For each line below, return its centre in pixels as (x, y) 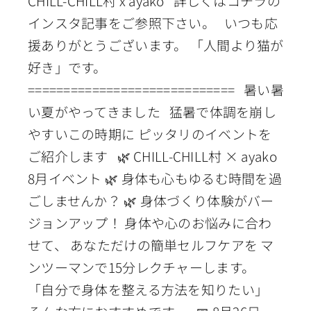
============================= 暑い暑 (155, 90)
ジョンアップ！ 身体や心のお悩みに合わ (150, 223)
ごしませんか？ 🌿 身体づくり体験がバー (151, 201)
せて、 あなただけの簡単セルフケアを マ (151, 245)
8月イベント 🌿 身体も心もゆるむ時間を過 (154, 178)
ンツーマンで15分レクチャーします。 (141, 267)
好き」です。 (70, 67)
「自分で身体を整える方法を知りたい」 (148, 289)
